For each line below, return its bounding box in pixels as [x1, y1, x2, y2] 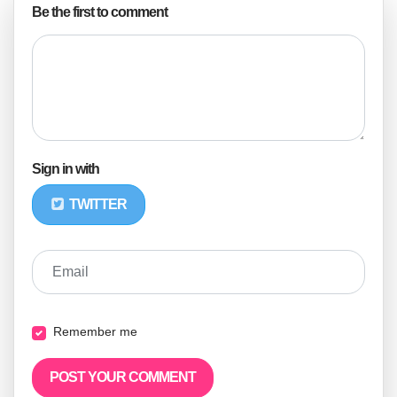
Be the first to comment [32, 4, 167, 20]
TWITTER [66, 196, 128, 212]
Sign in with [32, 160, 99, 177]
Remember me [53, 323, 137, 339]
